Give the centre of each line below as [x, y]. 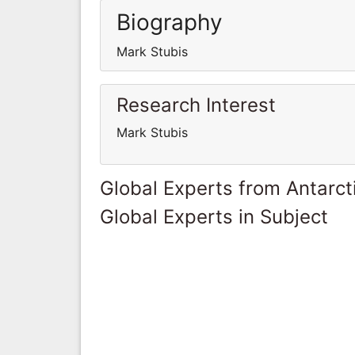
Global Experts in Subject [214, 216]
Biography [170, 22]
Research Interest [196, 105]
